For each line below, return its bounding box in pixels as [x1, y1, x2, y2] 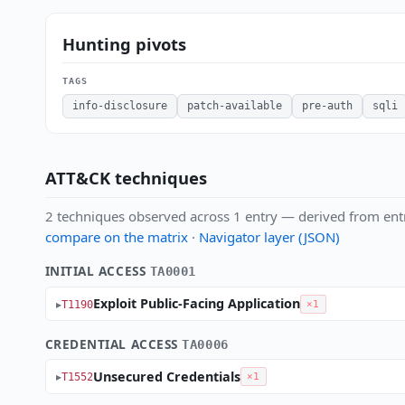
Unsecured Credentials [92, 367, 240, 385]
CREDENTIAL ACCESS [44, 334, 183, 353]
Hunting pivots [61, 32, 186, 55]
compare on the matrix [44, 228, 188, 247]
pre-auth [301, 99, 353, 113]
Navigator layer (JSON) [198, 228, 340, 247]
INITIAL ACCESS [44, 262, 150, 280]
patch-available [186, 99, 282, 113]
